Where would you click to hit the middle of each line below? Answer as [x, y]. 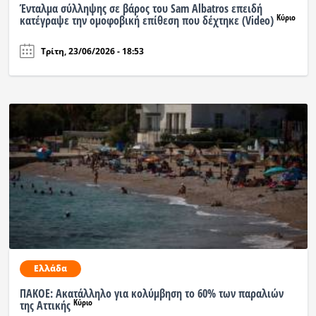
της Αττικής [46, 306]
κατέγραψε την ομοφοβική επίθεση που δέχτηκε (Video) [148, 21]
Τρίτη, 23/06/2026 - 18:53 [92, 51]
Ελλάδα [50, 269]
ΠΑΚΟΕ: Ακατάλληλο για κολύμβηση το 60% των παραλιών [151, 294]
